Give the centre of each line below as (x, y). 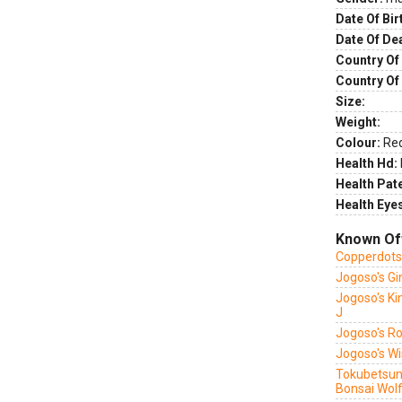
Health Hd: (367, 163)
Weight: (358, 122)
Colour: (358, 143)
